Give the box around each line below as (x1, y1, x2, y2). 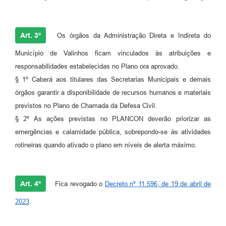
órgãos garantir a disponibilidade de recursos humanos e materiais (15, 88, 211, 96)
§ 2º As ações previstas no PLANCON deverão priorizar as (15, 115, 211, 123)
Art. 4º (20, 179, 41, 188)
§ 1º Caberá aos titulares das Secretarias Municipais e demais (15, 75, 211, 83)
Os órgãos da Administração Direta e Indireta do (53, 31, 211, 39)
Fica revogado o (53, 180, 105, 188)
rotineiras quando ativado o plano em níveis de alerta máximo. (15, 141, 197, 149)
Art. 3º (20, 31, 41, 39)
